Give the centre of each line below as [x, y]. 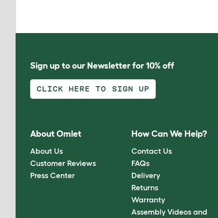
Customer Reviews [63, 163]
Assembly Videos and [170, 211]
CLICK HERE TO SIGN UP [93, 89]
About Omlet [56, 134]
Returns [145, 187]
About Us [46, 151]
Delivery [146, 175]
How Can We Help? [169, 134]
